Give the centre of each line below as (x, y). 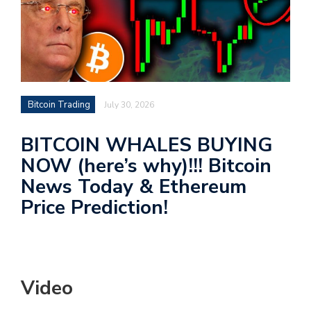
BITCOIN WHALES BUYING (147, 145)
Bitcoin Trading (59, 105)
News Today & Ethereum (134, 187)
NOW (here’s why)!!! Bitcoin (146, 166)
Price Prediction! (94, 208)
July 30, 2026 (129, 105)
